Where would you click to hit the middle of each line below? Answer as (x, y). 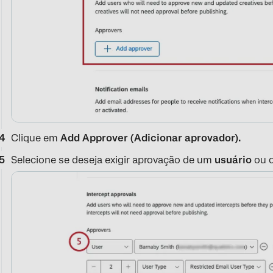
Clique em (36, 138)
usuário (235, 160)
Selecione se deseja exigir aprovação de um (113, 160)
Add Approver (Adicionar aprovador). (151, 138)
